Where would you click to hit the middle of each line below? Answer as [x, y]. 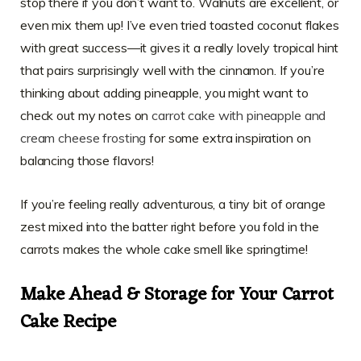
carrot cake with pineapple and [239, 115]
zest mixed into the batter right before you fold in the [170, 226]
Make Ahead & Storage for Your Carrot [177, 296]
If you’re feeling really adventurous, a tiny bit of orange [173, 203]
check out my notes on [86, 115]
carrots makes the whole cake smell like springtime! [164, 249]
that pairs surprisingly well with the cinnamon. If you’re [172, 70]
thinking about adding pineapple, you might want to [164, 92]
